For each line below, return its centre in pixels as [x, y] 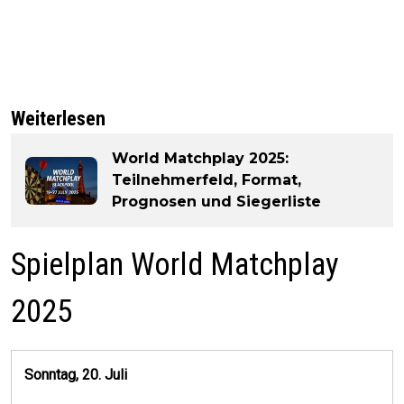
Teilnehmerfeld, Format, [207, 180]
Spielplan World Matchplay [175, 265]
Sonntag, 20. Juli [76, 375]
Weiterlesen [58, 119]
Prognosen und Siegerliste [216, 202]
